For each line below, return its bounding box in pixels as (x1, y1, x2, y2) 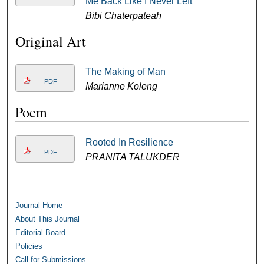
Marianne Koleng (85, 81, 157, 91)
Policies (15, 242, 43, 250)
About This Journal (15, 214, 80, 223)
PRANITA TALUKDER (85, 152, 180, 162)
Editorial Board (15, 228, 66, 237)
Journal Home (15, 201, 63, 210)
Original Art (15, 32, 87, 51)
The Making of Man (85, 67, 166, 77)
